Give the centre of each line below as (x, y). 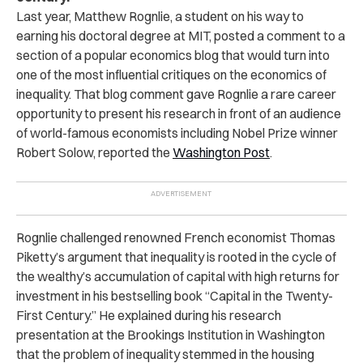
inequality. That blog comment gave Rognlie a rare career (176, 94)
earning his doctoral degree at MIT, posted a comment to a (181, 36)
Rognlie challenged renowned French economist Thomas (176, 237)
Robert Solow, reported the (94, 152)
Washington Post (221, 152)
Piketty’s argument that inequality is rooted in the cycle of (176, 257)
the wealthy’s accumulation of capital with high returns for (178, 276)
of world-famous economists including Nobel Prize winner (177, 133)
